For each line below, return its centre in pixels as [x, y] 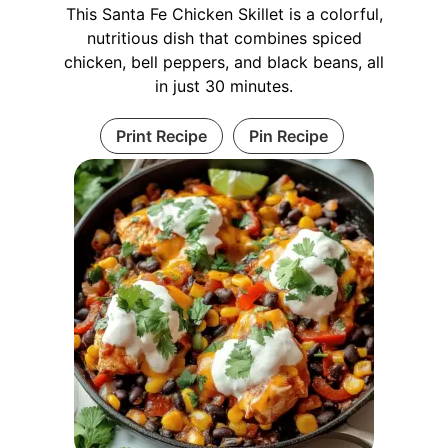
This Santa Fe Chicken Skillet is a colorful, [224, 14]
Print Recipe [161, 136]
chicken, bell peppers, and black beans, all [224, 62]
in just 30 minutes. [224, 86]
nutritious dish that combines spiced [224, 38]
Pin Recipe [288, 136]
